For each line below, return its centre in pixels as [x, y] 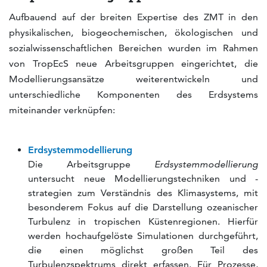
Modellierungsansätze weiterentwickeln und [133, 79]
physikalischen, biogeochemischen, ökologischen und [133, 33]
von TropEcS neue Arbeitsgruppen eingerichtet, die [133, 64]
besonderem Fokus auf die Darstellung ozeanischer [143, 207]
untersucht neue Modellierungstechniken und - [143, 179]
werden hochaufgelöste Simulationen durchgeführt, [143, 236]
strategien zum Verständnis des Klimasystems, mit [143, 193]
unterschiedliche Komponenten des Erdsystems [133, 95]
